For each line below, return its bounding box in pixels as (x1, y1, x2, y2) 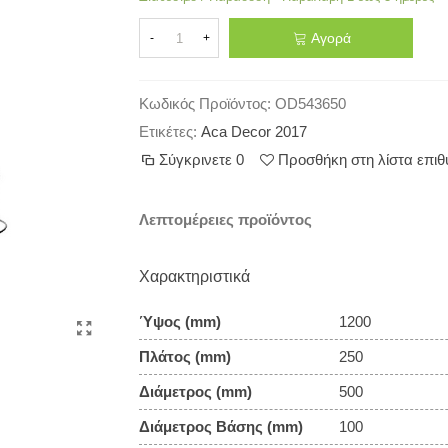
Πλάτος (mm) (139, 348, 231, 365)
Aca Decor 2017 (201, 123, 307, 140)
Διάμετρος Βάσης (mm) (139, 418, 303, 435)
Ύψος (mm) (139, 313, 221, 330)
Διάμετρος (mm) (139, 383, 252, 400)
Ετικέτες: (139, 123, 197, 140)
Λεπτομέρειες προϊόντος (139, 211, 312, 228)
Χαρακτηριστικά (139, 268, 250, 285)
